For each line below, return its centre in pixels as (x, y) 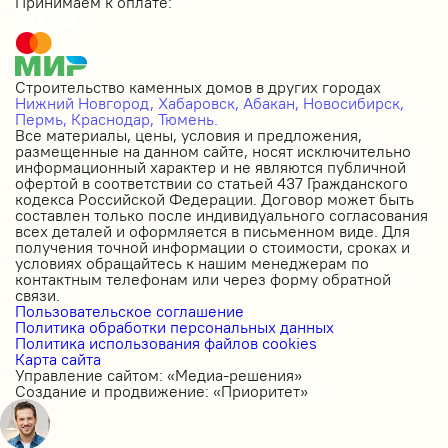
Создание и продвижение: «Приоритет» (161, 390)
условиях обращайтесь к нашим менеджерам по (192, 262)
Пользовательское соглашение (129, 310)
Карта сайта (58, 358)
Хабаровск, (198, 102)
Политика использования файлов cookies (166, 342)
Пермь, (41, 118)
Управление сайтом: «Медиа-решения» (158, 374)
